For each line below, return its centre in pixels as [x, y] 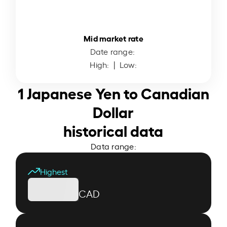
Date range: [113, 51]
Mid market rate [113, 37]
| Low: [124, 64]
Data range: [113, 146]
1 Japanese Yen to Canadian [113, 92]
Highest [54, 171]
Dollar [113, 111]
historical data [113, 129]
